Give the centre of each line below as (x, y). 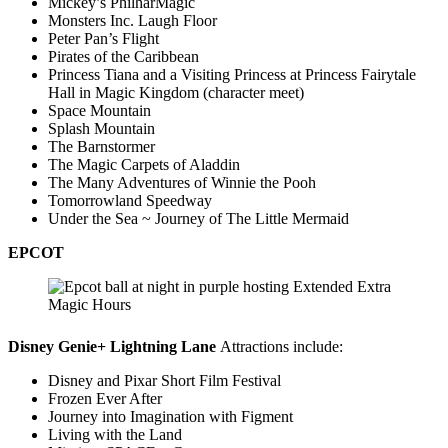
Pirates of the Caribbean (123, 56)
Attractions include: (281, 346)
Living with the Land (115, 434)
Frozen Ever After (105, 398)
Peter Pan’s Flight (103, 38)
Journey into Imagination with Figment (170, 416)
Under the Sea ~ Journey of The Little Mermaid (198, 218)
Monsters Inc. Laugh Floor (132, 20)
